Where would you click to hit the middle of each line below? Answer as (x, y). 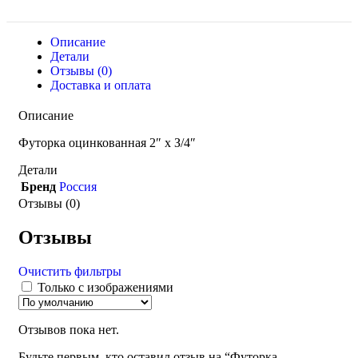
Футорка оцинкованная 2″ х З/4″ (107, 143)
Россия (78, 187)
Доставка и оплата (101, 86)
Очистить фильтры (70, 272)
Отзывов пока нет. (69, 330)
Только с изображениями (105, 288)
